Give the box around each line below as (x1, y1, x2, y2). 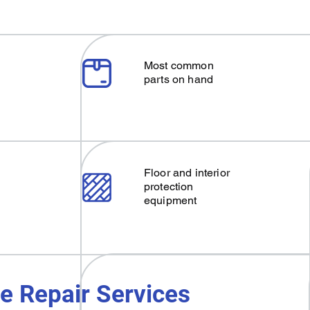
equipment (144, 194, 197, 207)
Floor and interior (144, 166, 230, 179)
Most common (144, 59, 214, 72)
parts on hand (144, 73, 214, 86)
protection (144, 180, 194, 193)
